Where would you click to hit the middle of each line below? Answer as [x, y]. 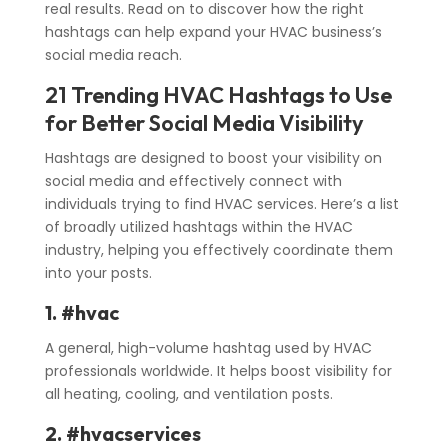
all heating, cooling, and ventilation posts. [188, 394]
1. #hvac [81, 313]
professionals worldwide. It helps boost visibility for [218, 371]
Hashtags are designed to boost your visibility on [213, 158]
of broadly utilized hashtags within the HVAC [198, 227]
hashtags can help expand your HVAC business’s [213, 32]
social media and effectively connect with [193, 181]
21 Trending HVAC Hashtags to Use [218, 95]
